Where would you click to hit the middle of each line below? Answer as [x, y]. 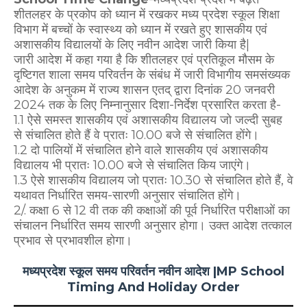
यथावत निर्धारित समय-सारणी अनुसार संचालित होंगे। [127, 195]
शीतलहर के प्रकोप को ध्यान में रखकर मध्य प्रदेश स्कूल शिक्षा [147, 14]
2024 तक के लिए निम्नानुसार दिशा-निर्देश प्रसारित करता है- [147, 105]
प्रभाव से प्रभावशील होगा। [73, 241]
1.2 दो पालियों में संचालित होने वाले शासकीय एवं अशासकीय [141, 150]
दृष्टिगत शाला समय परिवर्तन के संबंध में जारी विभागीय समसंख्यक [152, 75]
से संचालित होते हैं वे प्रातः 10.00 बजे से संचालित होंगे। [136, 135]
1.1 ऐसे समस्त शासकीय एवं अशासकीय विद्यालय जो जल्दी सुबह [148, 120]
